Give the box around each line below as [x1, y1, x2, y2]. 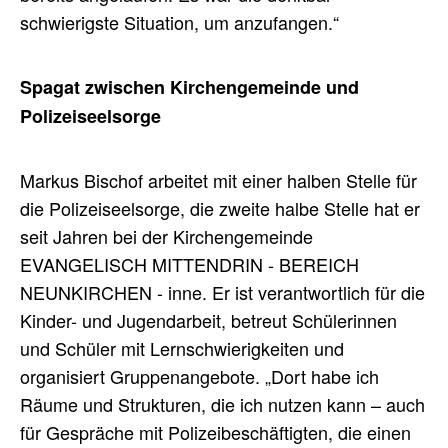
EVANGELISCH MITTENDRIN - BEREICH [20, 251, 359, 278]
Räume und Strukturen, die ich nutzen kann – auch [20, 391, 425, 418]
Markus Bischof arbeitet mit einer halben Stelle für [20, 167, 417, 194]
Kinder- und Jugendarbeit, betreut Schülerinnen [20, 307, 397, 334]
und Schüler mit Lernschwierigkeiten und [20, 335, 344, 362]
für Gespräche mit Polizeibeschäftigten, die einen [20, 419, 411, 446]
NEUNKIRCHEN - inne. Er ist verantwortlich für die [20, 279, 425, 306]
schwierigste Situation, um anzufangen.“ [20, 9, 339, 36]
